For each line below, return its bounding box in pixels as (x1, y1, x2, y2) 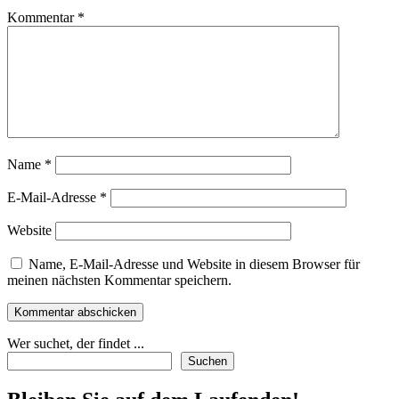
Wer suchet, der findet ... (7, 336, 144, 352)
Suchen (188, 354, 227, 369)
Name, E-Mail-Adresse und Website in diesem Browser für (28, 256, 360, 273)
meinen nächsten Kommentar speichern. (7, 273, 232, 289)
